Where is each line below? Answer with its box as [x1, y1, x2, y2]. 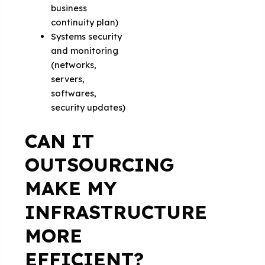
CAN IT [25, 128, 95, 153]
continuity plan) [51, 16, 119, 28]
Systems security [51, 30, 122, 42]
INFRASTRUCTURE [25, 199, 208, 224]
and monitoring [51, 44, 119, 56]
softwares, [51, 87, 97, 99]
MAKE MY [25, 176, 117, 200]
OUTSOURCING [25, 152, 175, 176]
